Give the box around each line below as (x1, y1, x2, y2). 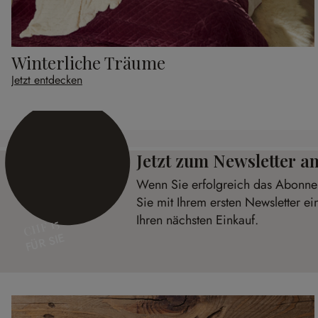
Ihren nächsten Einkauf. (136, 211, 258, 230)
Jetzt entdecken (11, 72, 82, 89)
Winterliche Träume (11, 51, 165, 75)
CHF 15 (21, 216, 61, 241)
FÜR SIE (23, 230, 67, 256)
